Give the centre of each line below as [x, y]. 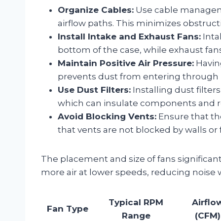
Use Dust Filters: [94, 90]
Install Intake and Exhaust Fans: [129, 36]
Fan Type [68, 208]
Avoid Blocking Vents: [107, 116]
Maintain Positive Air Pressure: [126, 63]
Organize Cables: [96, 10]
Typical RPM [136, 202]
